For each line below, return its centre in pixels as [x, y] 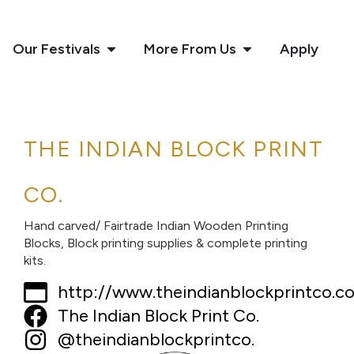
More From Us [190, 49]
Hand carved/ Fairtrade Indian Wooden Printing [156, 226]
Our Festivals [56, 49]
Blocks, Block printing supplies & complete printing [166, 243]
